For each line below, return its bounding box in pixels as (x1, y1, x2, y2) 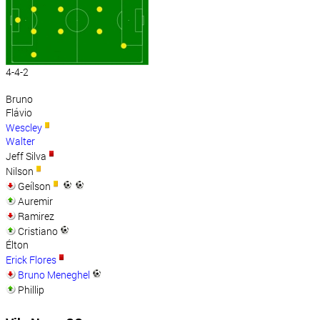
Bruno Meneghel (18, 268, 90, 282)
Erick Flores (6, 253, 56, 267)
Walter (6, 134, 35, 149)
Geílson (16, 179, 51, 194)
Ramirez (16, 209, 54, 224)
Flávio (6, 106, 32, 120)
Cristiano (16, 224, 60, 239)
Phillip (16, 283, 44, 297)
